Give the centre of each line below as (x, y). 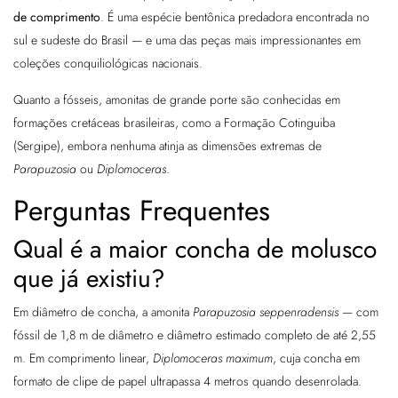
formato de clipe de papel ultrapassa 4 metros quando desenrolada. (187, 382)
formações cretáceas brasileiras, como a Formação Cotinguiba (174, 123)
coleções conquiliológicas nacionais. (108, 64)
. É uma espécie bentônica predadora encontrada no (235, 17)
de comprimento (57, 17)
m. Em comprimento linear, (83, 358)
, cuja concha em (316, 358)
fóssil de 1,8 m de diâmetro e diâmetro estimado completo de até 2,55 (195, 335)
